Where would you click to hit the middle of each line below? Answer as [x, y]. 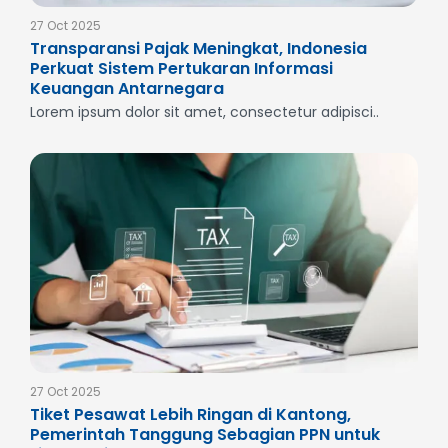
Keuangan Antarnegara [127, 88]
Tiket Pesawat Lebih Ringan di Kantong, [190, 414]
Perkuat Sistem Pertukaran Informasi [181, 68]
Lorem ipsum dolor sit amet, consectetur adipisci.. [204, 111]
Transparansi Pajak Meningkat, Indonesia [198, 48]
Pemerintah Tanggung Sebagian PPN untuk [205, 434]
